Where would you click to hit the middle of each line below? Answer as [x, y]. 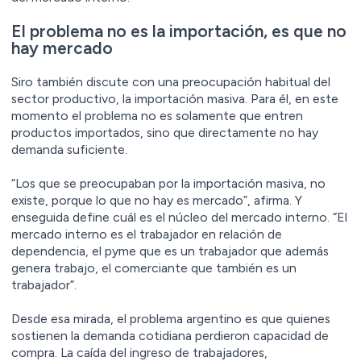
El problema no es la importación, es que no [179, 31]
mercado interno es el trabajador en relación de [147, 234]
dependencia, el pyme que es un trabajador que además [170, 251]
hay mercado [62, 48]
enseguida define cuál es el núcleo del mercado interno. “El [179, 217]
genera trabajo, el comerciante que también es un [154, 268]
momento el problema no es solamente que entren [157, 115]
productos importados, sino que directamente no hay [165, 132]
